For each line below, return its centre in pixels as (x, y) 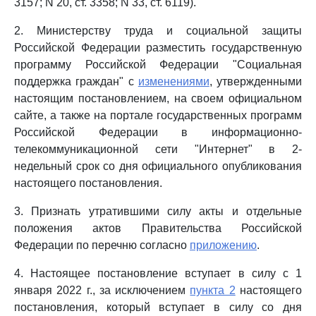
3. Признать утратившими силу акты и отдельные (158, 211)
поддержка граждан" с (76, 81)
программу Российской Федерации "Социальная (158, 65)
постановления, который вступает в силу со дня (158, 307)
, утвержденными (255, 81)
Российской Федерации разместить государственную (158, 48)
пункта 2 (213, 290)
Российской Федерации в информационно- (158, 132)
